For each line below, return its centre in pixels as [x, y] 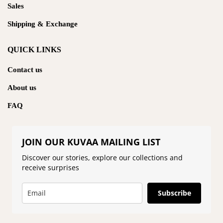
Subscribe [174, 193]
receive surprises [51, 167]
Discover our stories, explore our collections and [102, 157]
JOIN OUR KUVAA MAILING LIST [91, 142]
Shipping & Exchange [43, 24]
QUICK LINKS [34, 49]
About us [22, 87]
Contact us [25, 69]
